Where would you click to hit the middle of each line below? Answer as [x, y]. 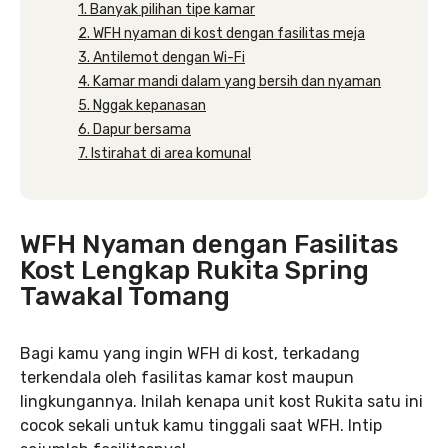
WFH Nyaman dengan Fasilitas [209, 244]
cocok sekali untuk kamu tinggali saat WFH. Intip [201, 425]
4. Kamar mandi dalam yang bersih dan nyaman [229, 81]
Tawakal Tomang [125, 296]
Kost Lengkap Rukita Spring [194, 270]
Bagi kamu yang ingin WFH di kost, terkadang [190, 353]
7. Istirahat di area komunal [164, 153]
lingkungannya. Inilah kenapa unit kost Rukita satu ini [221, 401]
